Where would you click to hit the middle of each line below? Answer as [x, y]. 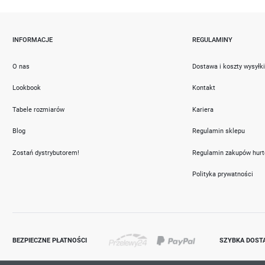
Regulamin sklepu [219, 131]
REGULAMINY [213, 39]
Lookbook [27, 88]
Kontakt [204, 88]
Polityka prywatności [223, 174]
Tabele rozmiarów [39, 109]
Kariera [203, 109]
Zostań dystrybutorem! [46, 152]
